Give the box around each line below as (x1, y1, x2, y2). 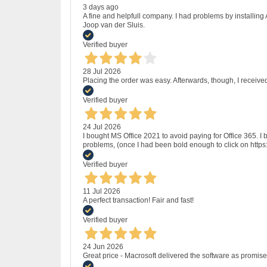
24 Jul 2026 (83, 122, 121, 131)
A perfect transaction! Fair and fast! (83, 195, 194, 204)
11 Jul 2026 (83, 187, 120, 195)
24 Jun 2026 (83, 242, 123, 251)
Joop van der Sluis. (83, 20, 145, 29)
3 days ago (83, 2, 119, 11)
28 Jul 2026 (83, 67, 121, 76)
